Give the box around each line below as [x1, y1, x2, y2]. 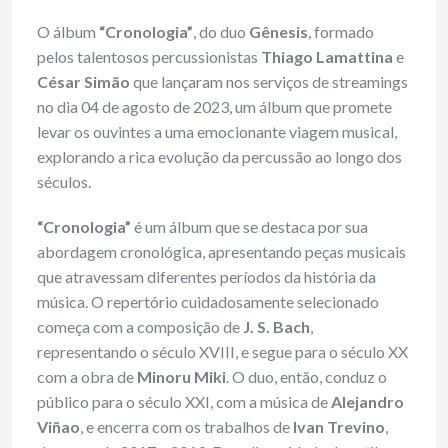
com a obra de [37, 367, 137, 387]
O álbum [37, 22, 99, 42]
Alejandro [331, 392, 404, 412]
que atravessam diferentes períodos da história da [37, 267, 376, 287]
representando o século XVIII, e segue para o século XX [37, 342, 408, 362]
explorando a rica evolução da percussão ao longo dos [37, 147, 402, 167]
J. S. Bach [243, 317, 310, 337]
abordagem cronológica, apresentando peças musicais [37, 242, 406, 262]
